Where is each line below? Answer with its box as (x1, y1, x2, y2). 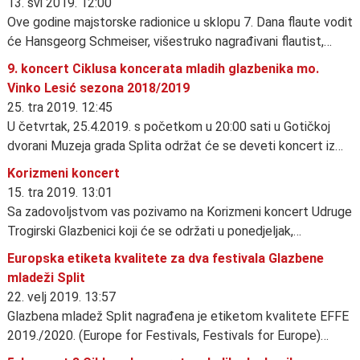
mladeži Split (7, 269, 85, 285)
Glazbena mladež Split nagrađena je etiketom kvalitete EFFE (7, 308, 349, 324)
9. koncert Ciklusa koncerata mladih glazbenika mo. (7, 60, 319, 76)
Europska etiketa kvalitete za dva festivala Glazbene (7, 250, 324, 266)
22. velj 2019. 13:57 (7, 288, 116, 305)
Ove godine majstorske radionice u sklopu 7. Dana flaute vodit (7, 14, 353, 30)
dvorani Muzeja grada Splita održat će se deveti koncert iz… (7, 137, 343, 153)
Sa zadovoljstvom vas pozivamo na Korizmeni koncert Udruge (7, 203, 352, 219)
